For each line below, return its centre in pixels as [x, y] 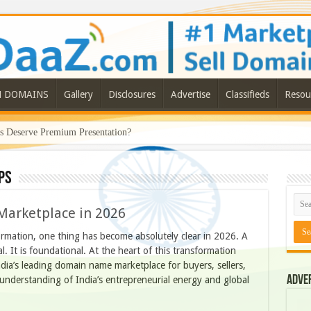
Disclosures [132, 95]
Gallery [78, 95]
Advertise [190, 95]
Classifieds [247, 95]
